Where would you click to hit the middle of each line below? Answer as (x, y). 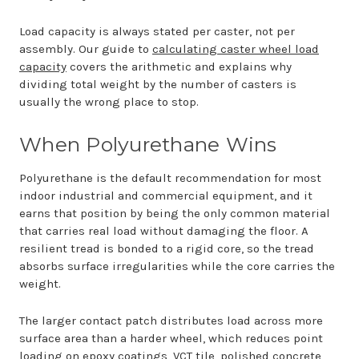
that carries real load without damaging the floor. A (164, 231)
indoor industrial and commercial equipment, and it (166, 196)
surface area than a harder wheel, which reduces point (171, 338)
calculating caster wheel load (236, 49)
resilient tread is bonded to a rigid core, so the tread (167, 248)
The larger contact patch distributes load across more (171, 321)
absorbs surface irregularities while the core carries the (177, 266)
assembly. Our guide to (86, 49)
